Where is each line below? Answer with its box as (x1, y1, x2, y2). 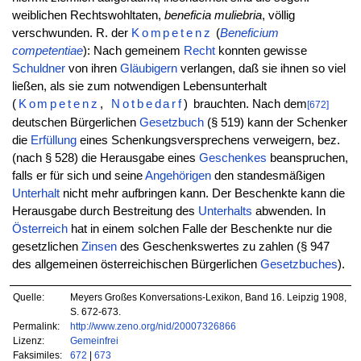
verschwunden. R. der (11, 27, 131, 40)
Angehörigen (144, 169, 211, 183)
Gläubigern (119, 62, 177, 76)
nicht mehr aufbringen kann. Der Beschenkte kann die (59, 187, 345, 201)
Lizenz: (13, 334, 45, 346)
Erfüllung (30, 134, 77, 147)
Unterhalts (197, 205, 252, 218)
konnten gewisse (214, 44, 307, 58)
